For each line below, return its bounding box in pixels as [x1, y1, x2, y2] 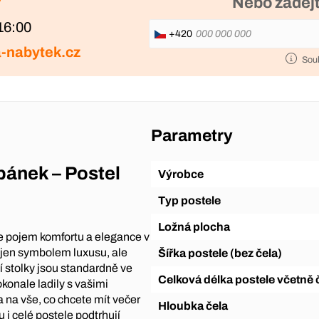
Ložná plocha [164, 221, 230, 234]
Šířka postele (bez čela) [165, 247, 282, 260]
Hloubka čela [166, 300, 228, 313]
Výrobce [165, 168, 204, 181]
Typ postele [164, 194, 221, 207]
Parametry [150, 127, 233, 145]
